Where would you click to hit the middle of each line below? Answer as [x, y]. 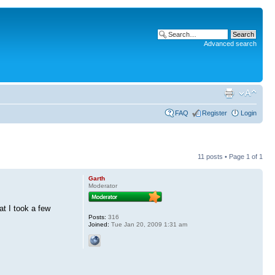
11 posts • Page [222, 157]
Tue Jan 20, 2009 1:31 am [148, 224]
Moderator [103, 186]
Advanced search [230, 44]
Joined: [99, 224]
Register [215, 113]
